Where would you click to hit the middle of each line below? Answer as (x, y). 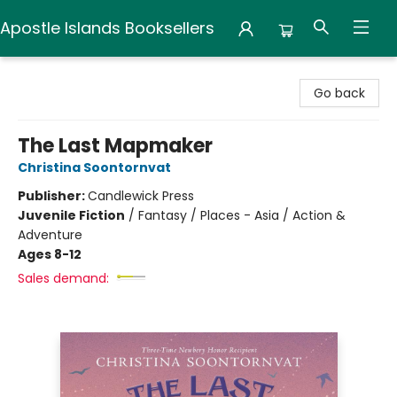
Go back (339, 93)
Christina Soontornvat (94, 167)
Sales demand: (63, 278)
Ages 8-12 (50, 254)
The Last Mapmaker (115, 146)
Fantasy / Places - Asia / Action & (242, 215)
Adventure (50, 235)
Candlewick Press (141, 196)
